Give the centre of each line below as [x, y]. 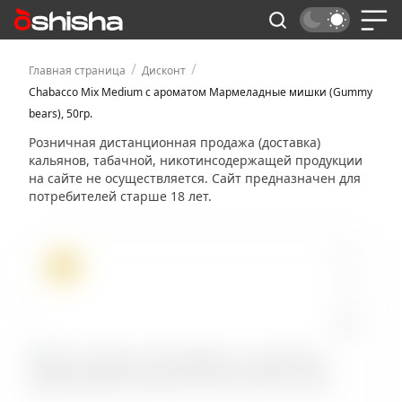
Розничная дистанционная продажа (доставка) [175, 142]
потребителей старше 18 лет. [120, 196]
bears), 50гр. [61, 114]
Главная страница [77, 70]
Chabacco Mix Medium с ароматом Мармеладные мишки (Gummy [201, 92]
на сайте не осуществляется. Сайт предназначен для [195, 178]
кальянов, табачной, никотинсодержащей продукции [196, 160]
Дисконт [164, 70]
